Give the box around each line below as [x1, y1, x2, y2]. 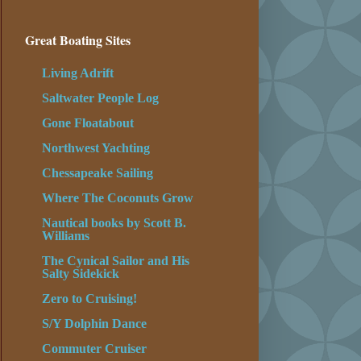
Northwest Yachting [42, 141, 150, 156]
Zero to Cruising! [42, 292, 137, 306]
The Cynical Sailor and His [42, 254, 189, 268]
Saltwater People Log [42, 91, 159, 106]
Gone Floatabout [42, 116, 134, 131]
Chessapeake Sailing [42, 166, 153, 180]
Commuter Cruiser [42, 342, 147, 356]
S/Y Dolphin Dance [42, 317, 147, 331]
